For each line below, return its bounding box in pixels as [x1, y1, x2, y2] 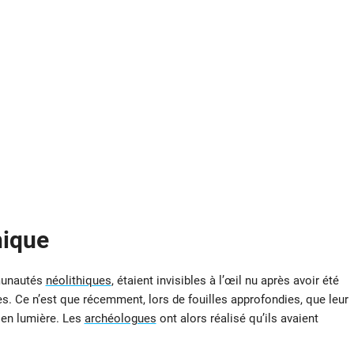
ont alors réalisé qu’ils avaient [156, 311, 318, 326]
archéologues [84, 311, 156, 326]
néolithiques [45, 273, 111, 288]
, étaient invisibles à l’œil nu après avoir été [111, 273, 339, 288]
